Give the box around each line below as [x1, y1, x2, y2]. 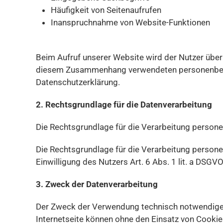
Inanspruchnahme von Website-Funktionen [51, 17, 210, 27]
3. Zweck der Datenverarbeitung [36, 179, 158, 189]
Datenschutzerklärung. [36, 77, 120, 87]
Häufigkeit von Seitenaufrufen [51, 5, 161, 15]
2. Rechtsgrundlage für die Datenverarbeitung [36, 100, 212, 110]
